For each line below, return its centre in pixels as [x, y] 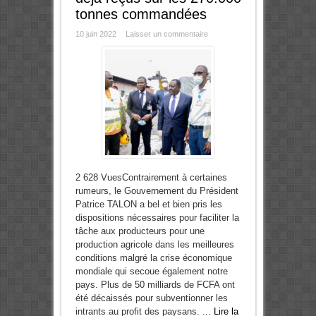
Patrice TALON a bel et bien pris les [148, 205]
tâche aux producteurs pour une [140, 231]
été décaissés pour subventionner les [151, 298]
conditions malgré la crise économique [153, 258]
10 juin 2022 [96, 34]
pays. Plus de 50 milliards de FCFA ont [155, 285]
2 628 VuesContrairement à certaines [151, 178]
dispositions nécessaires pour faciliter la [157, 218]
